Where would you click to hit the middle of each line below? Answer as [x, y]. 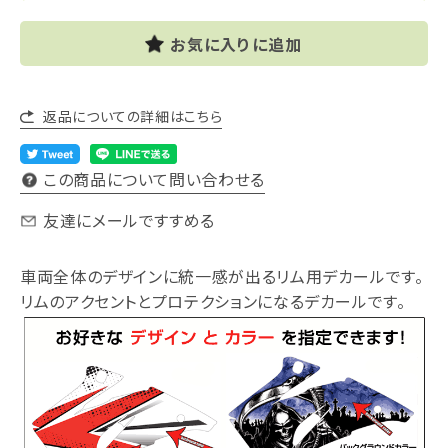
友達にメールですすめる [129, 220]
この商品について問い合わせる [154, 179]
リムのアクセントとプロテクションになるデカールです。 [213, 301]
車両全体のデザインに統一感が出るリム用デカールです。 [222, 276]
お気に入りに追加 [236, 43]
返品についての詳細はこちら [133, 116]
